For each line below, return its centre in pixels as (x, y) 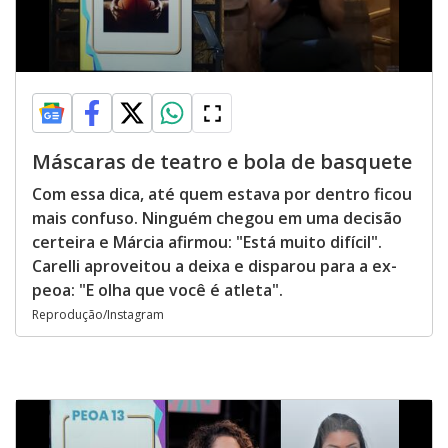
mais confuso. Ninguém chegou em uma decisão (217, 218)
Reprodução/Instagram (98, 314)
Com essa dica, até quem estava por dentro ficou (222, 194)
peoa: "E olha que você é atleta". (157, 290)
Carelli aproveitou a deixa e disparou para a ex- (214, 266)
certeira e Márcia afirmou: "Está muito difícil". (207, 242)
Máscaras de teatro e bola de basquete (222, 161)
